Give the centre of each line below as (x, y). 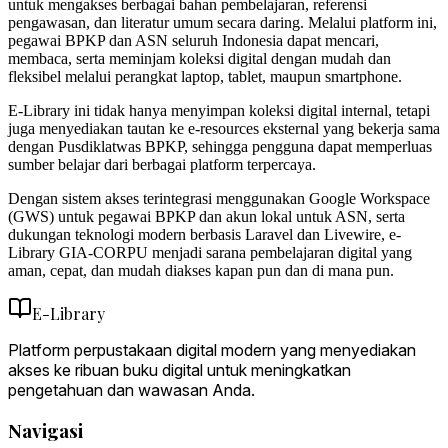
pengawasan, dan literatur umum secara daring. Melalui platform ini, (222, 22)
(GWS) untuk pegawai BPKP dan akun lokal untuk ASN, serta (206, 216)
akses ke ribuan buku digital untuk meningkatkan (179, 369)
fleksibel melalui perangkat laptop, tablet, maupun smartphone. (205, 76)
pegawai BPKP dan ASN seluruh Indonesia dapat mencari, (193, 40)
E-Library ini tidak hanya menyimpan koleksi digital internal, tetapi (219, 110)
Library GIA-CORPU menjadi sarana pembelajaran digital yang (210, 252)
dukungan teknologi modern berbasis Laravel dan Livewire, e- (204, 234)
